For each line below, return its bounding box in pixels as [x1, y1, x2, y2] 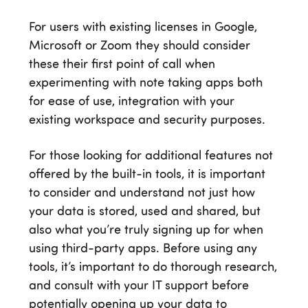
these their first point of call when [29, 58, 215, 71]
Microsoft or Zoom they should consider [29, 39, 250, 52]
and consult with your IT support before [29, 279, 249, 292]
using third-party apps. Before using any [29, 242, 257, 255]
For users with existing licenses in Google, [29, 21, 257, 34]
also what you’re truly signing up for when [29, 223, 263, 236]
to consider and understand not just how [29, 186, 255, 199]
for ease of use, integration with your [29, 95, 234, 108]
